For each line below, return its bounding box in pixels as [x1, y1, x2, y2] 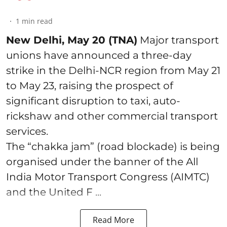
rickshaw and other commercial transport [6, 109, 218, 122]
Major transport [137, 33, 219, 46]
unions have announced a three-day [6, 49, 192, 61]
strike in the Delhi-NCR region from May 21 [6, 64, 220, 77]
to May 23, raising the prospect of [6, 79, 173, 92]
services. [6, 125, 48, 137]
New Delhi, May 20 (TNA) [6, 33, 137, 46]
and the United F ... [6, 185, 101, 198]
